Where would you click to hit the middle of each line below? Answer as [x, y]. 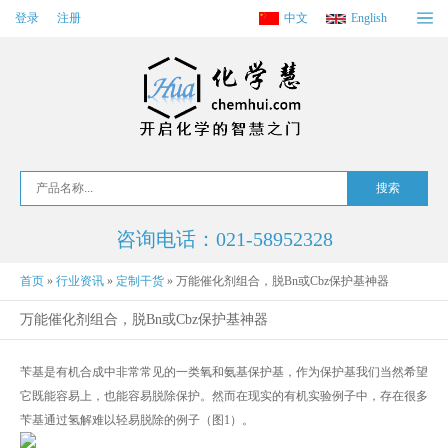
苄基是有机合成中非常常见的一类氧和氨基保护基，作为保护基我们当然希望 [224, 372]
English [369, 18]
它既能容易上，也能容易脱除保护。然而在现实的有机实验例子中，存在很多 [224, 396]
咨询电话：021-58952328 [224, 239]
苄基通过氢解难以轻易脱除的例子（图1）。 [137, 420]
